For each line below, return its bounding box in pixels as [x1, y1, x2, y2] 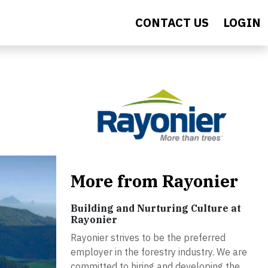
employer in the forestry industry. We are [71, 246, 247, 258]
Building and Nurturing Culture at [71, 202, 241, 215]
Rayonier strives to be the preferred [71, 232, 226, 244]
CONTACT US [135, 14, 209, 31]
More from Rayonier [71, 170, 238, 193]
